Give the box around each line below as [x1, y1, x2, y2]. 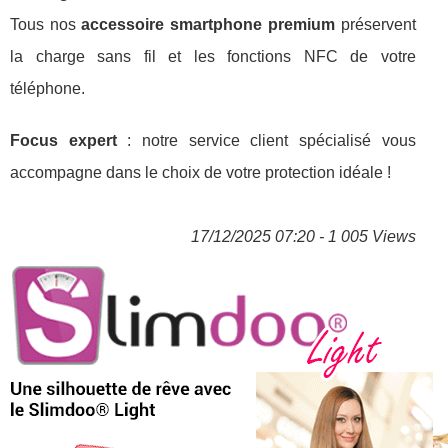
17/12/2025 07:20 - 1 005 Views [190, 227, 416, 245]
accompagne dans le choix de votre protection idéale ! [10, 163, 391, 181]
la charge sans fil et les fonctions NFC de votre [10, 47, 416, 65]
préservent [334, 15, 416, 33]
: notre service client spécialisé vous [116, 131, 416, 149]
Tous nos [10, 15, 82, 33]
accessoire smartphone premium [81, 15, 335, 33]
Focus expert [10, 131, 117, 149]
